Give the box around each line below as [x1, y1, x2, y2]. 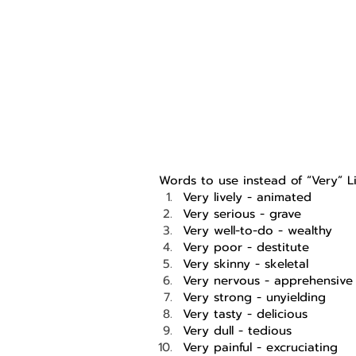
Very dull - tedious [183, 322, 296, 340]
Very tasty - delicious [183, 305, 308, 323]
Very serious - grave [183, 205, 301, 223]
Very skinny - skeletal [183, 255, 308, 273]
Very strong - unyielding [183, 288, 331, 307]
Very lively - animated [183, 188, 316, 207]
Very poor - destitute [183, 238, 309, 257]
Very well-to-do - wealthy [183, 222, 332, 240]
